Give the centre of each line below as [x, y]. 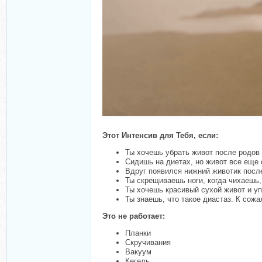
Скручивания [148, 243]
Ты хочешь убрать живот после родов [192, 153]
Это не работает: [134, 216]
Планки [138, 233]
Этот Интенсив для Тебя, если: [160, 136]
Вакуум [138, 252]
